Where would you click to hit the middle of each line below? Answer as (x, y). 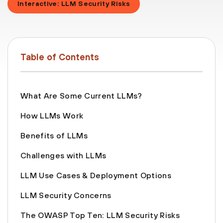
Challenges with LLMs (63, 156)
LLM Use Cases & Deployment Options (96, 175)
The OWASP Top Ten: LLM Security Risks (100, 215)
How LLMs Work (52, 116)
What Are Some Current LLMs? (81, 96)
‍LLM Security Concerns (66, 195)
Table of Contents (60, 57)
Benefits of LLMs (54, 136)
